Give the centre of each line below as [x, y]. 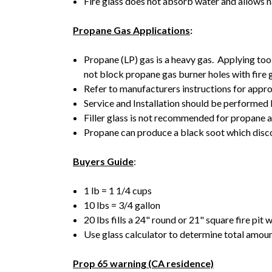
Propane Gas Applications [131, 30]
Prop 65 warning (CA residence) [143, 263]
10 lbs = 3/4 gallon [122, 205]
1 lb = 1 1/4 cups [118, 190]
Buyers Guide [103, 161]
